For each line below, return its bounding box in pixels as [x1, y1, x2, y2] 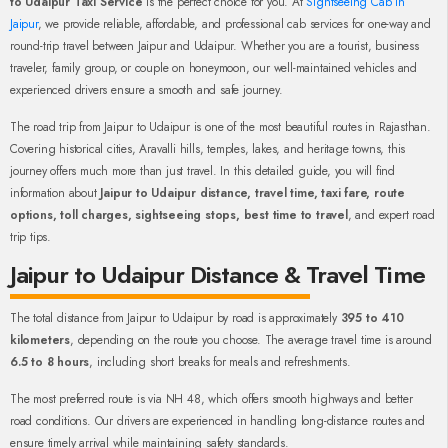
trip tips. [10, 228, 51, 247]
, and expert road [347, 206, 435, 225]
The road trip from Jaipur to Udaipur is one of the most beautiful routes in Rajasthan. [10, 118, 431, 137]
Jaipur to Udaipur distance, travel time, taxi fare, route [100, 184, 406, 203]
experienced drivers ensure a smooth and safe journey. [10, 81, 283, 100]
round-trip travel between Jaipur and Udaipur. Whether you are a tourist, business [10, 37, 419, 56]
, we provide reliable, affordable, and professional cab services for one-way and [37, 15, 431, 34]
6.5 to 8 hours [10, 353, 90, 372]
